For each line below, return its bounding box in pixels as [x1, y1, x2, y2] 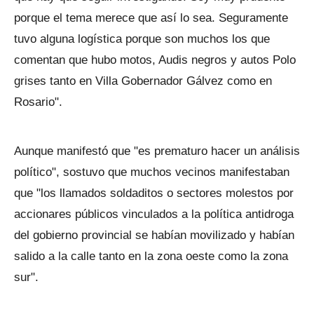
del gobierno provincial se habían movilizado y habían [14, 228, 294, 242]
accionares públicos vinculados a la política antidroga [14, 207, 294, 221]
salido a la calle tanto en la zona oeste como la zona [14, 250, 288, 263]
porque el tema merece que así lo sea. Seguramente [14, 11, 288, 25]
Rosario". [14, 95, 62, 109]
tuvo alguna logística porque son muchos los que [14, 32, 270, 46]
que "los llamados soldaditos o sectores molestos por [14, 186, 294, 200]
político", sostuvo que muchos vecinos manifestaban [14, 165, 289, 179]
